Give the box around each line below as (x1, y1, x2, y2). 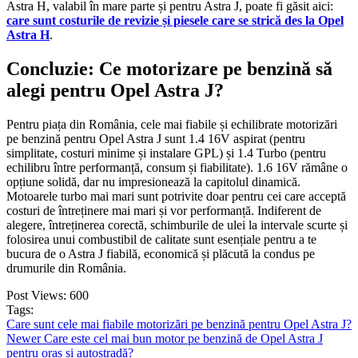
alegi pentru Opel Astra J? (6, 79, 224, 101)
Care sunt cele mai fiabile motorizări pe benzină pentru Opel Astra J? (6, 316, 352, 331)
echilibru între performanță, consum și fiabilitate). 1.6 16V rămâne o (6, 160, 348, 174)
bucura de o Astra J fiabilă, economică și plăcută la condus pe (6, 246, 315, 261)
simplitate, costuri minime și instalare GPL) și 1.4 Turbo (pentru (6, 145, 326, 160)
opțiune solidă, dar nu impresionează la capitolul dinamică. (6, 174, 300, 189)
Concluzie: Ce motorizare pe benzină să (6, 58, 332, 79)
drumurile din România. (6, 261, 126, 275)
